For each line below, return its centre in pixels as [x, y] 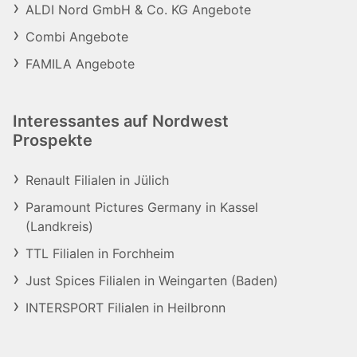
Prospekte [53, 140]
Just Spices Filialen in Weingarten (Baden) [152, 280]
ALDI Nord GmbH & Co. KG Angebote [138, 10]
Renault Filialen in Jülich [97, 180]
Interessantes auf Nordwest [121, 121]
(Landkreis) [59, 226]
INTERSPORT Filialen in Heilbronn [126, 308]
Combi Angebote [77, 37]
